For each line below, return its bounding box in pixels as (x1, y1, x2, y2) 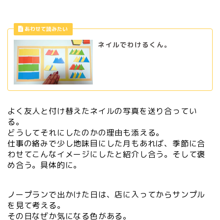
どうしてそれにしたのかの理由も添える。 (7, 127, 165, 138)
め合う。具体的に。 (7, 159, 82, 170)
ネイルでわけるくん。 (97, 40, 171, 50)
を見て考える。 (7, 200, 65, 211)
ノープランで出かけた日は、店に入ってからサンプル (7, 189, 206, 200)
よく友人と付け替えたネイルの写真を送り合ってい (7, 105, 197, 116)
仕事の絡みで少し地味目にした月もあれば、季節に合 (7, 137, 206, 149)
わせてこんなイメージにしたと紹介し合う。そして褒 (7, 148, 206, 160)
